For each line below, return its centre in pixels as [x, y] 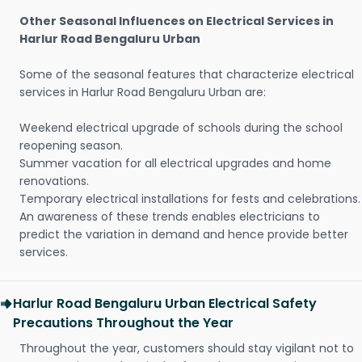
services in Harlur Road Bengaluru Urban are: [143, 93]
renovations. [54, 181]
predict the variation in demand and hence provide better [184, 235]
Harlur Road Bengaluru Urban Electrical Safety [165, 304]
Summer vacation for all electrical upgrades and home [175, 164]
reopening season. [71, 146]
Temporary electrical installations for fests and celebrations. [190, 199]
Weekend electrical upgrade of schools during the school [181, 128]
